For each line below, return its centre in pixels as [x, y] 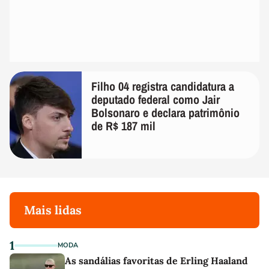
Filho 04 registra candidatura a [163, 86]
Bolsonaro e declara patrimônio [165, 112]
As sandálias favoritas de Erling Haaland [156, 260]
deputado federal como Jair [156, 99]
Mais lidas [53, 210]
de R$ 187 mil [123, 125]
